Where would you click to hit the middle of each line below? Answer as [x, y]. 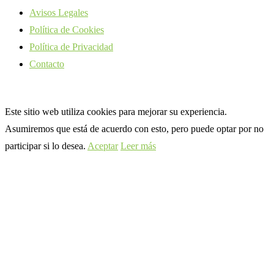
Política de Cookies [67, 29]
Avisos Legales [59, 12]
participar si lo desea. [46, 146]
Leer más [138, 146]
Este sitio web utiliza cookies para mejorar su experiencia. [116, 111]
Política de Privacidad [71, 46]
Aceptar [103, 146]
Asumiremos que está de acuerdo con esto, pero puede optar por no [134, 128]
